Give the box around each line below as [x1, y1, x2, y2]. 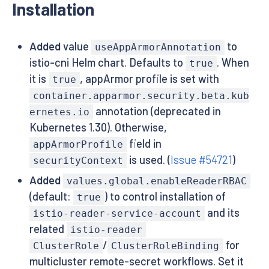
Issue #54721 [171, 153, 233, 166]
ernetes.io [29, 106, 89, 118]
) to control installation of [104, 190, 226, 204]
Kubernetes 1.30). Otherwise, [29, 120, 167, 134]
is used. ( [127, 153, 171, 166]
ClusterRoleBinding [111, 240, 220, 252]
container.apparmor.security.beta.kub [32, 89, 249, 101]
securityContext [32, 154, 123, 166]
